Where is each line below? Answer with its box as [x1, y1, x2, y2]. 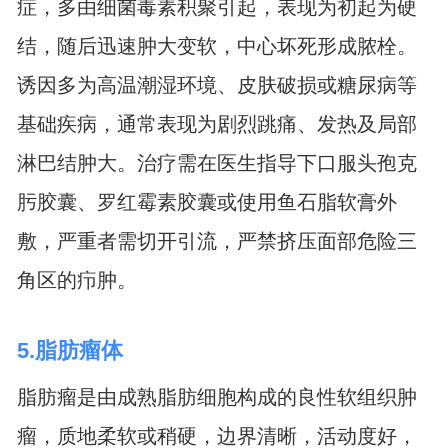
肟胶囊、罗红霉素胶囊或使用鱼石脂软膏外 [16, 191, 397, 214]
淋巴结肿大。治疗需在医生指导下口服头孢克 [16, 152, 417, 175]
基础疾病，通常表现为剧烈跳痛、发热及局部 [16, 113, 417, 136]
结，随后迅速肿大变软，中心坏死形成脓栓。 [16, 35, 417, 58]
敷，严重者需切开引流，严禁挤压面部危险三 [16, 230, 417, 253]
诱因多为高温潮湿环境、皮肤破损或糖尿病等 [16, 74, 417, 97]
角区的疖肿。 [16, 269, 137, 292]
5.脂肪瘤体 [16, 338, 123, 364]
